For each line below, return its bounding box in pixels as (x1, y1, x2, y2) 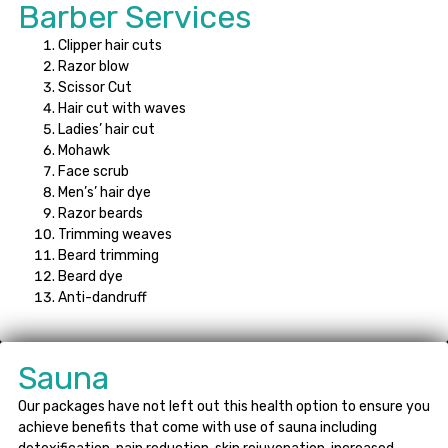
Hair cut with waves (58, 99, 186, 117)
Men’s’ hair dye (58, 183, 151, 201)
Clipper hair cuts (58, 36, 162, 54)
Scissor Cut (58, 78, 132, 96)
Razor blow (58, 57, 129, 75)
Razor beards (58, 204, 143, 222)
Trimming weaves (58, 225, 172, 243)
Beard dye (58, 267, 123, 285)
